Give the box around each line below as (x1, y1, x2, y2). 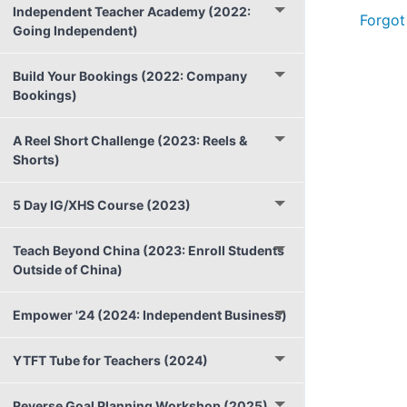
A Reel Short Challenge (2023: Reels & (13, 133, 247, 148)
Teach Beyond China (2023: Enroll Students (13, 243, 284, 258)
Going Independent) (13, 23, 138, 38)
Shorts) (13, 152, 60, 167)
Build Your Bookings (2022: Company (13, 68, 247, 84)
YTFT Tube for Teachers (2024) (13, 352, 208, 368)
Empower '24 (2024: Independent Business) (13, 307, 287, 323)
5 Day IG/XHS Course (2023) (13, 197, 191, 213)
